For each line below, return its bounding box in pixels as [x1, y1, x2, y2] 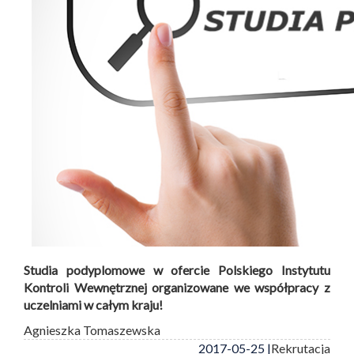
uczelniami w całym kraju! [24, 296, 163, 312]
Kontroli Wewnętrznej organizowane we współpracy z [24, 279, 330, 295]
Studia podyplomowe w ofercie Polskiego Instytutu [24, 262, 330, 277]
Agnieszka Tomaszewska [24, 322, 160, 337]
